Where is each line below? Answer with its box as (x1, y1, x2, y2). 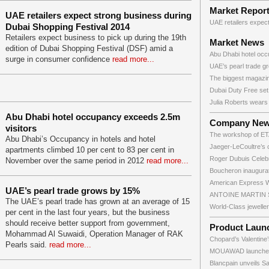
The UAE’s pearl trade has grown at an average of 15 (5, 197, 190, 206)
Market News (210, 37, 264, 47)
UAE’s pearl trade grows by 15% (5, 186, 140, 196)
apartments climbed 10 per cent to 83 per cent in (5, 145, 174, 154)
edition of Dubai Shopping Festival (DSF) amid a (5, 44, 173, 53)
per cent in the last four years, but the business (5, 208, 170, 217)
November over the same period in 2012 (5, 156, 147, 165)
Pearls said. (5, 240, 49, 249)
